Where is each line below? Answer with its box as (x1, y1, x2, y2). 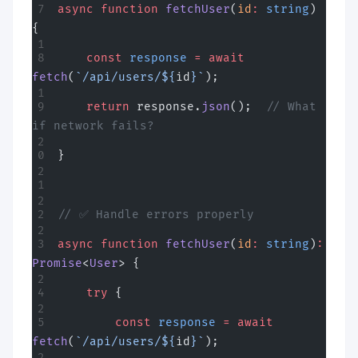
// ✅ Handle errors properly (58, 208, 254, 221)
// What (266, 100, 316, 113)
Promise (32, 257, 82, 270)
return (58, 100, 129, 113)
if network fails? (32, 119, 154, 133)
